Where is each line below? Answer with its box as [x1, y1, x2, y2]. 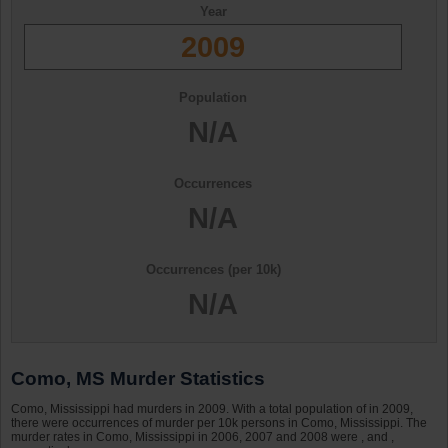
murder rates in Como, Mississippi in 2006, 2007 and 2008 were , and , [11, 430, 394, 445]
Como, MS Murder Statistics [11, 368, 265, 390]
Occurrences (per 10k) [145, 262, 281, 278]
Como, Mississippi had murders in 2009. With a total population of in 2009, [11, 402, 413, 417]
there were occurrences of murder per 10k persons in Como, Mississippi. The [11, 416, 427, 431]
